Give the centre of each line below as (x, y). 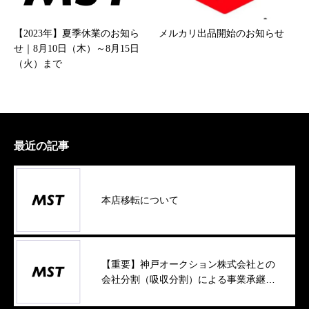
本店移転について (140, 200)
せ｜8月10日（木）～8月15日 (77, 49)
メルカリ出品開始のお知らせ (221, 34)
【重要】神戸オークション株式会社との (188, 265)
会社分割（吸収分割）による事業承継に (188, 280)
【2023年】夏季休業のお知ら (77, 34)
